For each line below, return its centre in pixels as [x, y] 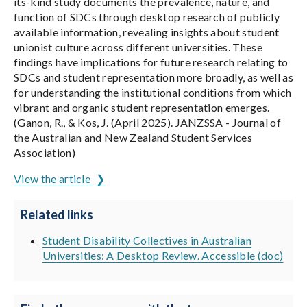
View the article [53, 179]
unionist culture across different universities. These [138, 47]
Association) [45, 152]
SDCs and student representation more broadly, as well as [153, 77]
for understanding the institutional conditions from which [153, 92]
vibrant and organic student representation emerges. [142, 107]
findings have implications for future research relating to [151, 62]
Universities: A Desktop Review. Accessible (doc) [163, 255]
